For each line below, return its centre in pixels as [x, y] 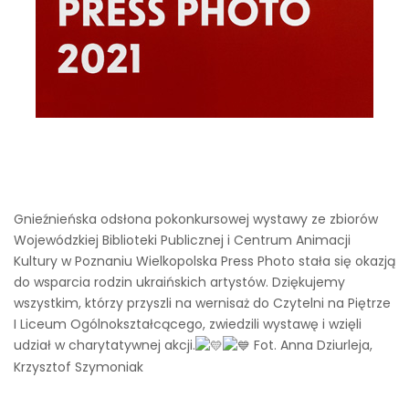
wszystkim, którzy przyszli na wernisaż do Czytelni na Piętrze [202, 303]
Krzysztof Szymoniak [79, 367]
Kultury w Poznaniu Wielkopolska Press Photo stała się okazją [204, 261]
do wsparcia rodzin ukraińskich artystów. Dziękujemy [179, 282]
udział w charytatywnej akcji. [105, 345]
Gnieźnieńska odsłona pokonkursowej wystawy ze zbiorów [196, 219]
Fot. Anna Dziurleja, [311, 345]
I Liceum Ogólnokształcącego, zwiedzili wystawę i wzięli [188, 324]
